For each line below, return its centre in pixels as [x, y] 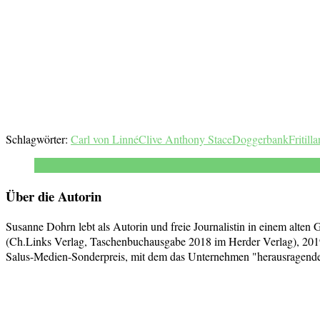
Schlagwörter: [37, 139]
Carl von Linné [105, 139]
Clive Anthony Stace [185, 139]
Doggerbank [260, 139]
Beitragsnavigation [74, 287]
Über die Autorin [54, 196]
